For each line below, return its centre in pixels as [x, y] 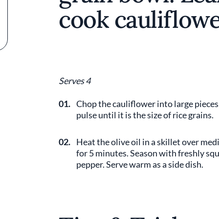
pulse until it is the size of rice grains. [146, 115]
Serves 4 [75, 81]
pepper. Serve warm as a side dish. [141, 164]
